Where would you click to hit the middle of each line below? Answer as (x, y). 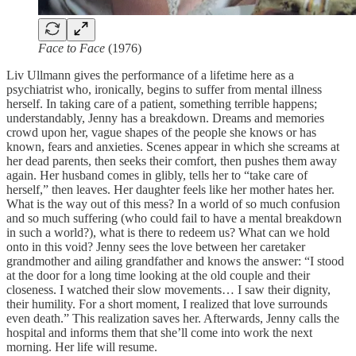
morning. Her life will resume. (82, 347)
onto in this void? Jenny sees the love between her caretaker (156, 247)
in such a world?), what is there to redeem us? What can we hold (168, 233)
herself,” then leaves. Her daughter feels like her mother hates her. (170, 190)
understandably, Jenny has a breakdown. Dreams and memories (165, 118)
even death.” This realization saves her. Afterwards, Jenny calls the (173, 319)
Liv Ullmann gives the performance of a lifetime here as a (150, 75)
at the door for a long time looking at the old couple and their (158, 276)
